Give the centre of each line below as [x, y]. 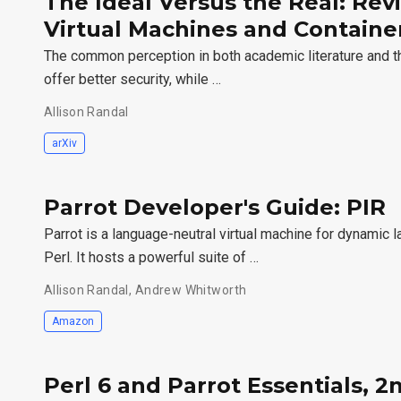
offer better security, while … [132, 80]
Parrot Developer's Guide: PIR [215, 208]
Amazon [73, 321]
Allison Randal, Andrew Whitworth [145, 290]
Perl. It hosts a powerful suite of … [151, 258]
